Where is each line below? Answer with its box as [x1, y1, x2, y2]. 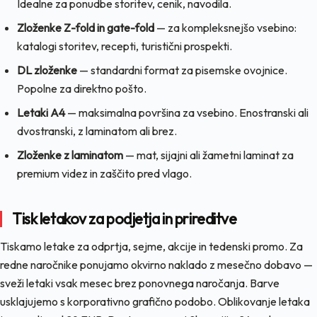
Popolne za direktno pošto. [17, 81, 146, 96]
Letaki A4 [17, 105, 65, 120]
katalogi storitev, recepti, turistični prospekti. [17, 38, 232, 53]
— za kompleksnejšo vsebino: [154, 20, 296, 35]
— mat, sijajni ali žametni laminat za [123, 147, 294, 162]
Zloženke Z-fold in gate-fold [17, 20, 154, 35]
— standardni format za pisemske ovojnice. [77, 62, 287, 77]
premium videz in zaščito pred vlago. [17, 166, 192, 180]
